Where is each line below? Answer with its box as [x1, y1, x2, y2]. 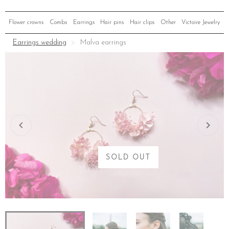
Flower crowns [9, 19, 44, 26]
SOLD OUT [106, 153, 151, 162]
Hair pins [100, 19, 124, 26]
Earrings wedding [13, 39, 66, 47]
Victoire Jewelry [181, 19, 220, 26]
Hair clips [130, 19, 155, 26]
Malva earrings [80, 39, 126, 47]
